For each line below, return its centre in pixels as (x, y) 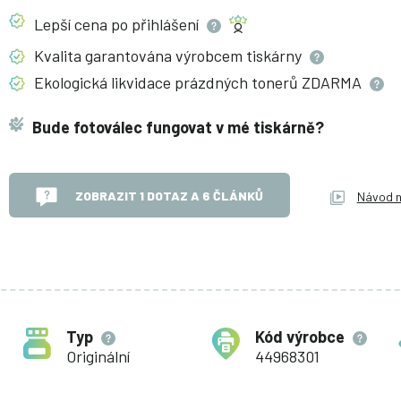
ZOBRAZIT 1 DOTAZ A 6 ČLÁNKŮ (169, 195)
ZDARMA (333, 83)
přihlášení (166, 25)
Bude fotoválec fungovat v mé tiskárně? (178, 128)
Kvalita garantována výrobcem (140, 56)
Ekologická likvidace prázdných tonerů (167, 83)
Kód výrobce (299, 337)
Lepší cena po (82, 25)
